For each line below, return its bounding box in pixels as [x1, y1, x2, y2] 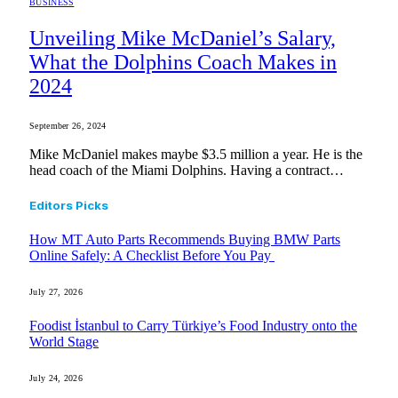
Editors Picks [29, 197, 108, 212]
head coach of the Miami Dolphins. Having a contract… [29, 162, 344, 178]
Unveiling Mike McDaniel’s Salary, [29, 26, 336, 50]
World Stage [29, 333, 99, 349]
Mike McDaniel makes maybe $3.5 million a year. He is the [29, 146, 362, 162]
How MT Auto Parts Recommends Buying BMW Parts [29, 232, 340, 248]
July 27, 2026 [29, 287, 83, 298]
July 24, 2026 [29, 372, 83, 383]
